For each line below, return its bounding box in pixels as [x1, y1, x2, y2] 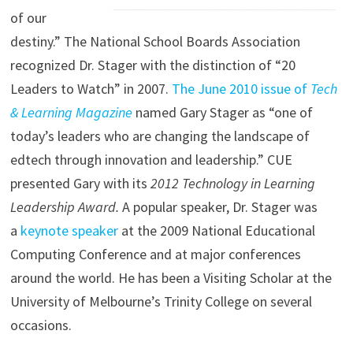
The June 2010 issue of [171, 80, 310, 98]
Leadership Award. [9, 198, 122, 217]
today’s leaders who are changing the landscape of [9, 127, 310, 146]
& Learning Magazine [9, 103, 132, 122]
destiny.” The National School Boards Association [9, 32, 300, 51]
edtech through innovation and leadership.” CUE [9, 150, 292, 169]
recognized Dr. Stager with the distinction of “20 [9, 56, 295, 75]
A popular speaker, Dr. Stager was [121, 198, 318, 217]
